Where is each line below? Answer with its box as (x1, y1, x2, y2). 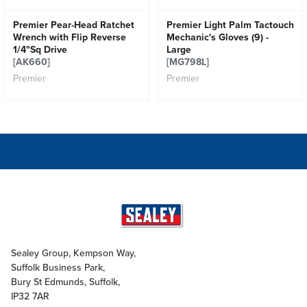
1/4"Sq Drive (12, 42, 67, 57)
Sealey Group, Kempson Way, (11, 245, 136, 260)
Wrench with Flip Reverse (12, 30, 126, 45)
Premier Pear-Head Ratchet (12, 18, 134, 32)
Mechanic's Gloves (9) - (166, 30, 269, 45)
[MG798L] (166, 55, 209, 69)
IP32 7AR (11, 288, 49, 304)
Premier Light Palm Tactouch (166, 18, 294, 32)
